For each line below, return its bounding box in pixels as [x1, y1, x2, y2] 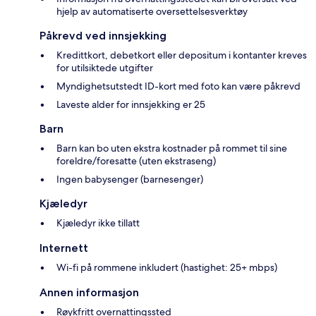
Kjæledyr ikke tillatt [56, 217, 140, 230]
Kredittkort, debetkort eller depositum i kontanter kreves [56, 49, 307, 62]
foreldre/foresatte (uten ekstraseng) [56, 154, 216, 168]
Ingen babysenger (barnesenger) [56, 173, 203, 186]
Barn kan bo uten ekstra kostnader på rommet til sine [56, 142, 287, 155]
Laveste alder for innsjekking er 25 [56, 98, 205, 111]
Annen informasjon [39, 286, 139, 300]
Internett [39, 241, 88, 255]
